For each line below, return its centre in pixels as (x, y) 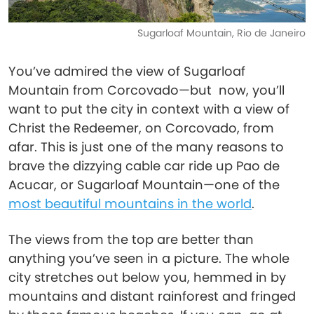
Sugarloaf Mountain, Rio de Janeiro (221, 33)
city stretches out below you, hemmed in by (147, 277)
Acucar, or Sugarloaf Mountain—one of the (144, 185)
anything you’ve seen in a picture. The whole (149, 258)
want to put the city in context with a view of (149, 109)
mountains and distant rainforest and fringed (152, 296)
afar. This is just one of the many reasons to (146, 147)
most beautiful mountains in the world (130, 204)
